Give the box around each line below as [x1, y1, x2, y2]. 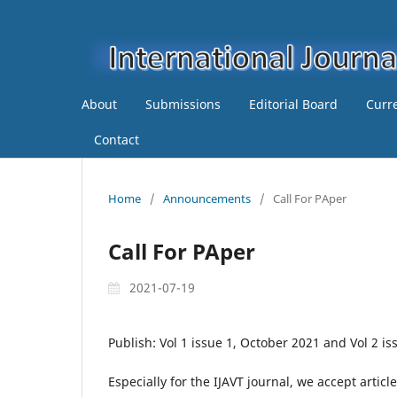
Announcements [163, 190, 251, 206]
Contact [94, 130, 139, 148]
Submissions [145, 95, 221, 113]
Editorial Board [249, 95, 338, 113]
